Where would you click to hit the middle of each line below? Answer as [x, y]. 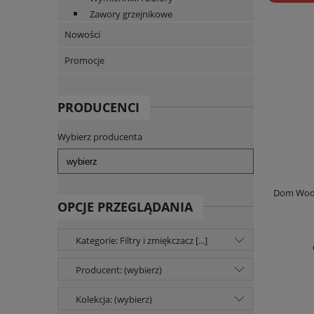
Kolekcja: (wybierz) [114, 300]
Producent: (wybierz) [119, 270]
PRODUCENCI [98, 108]
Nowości [82, 35]
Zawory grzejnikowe [131, 14]
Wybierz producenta [100, 137]
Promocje [84, 61]
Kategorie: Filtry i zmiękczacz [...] [142, 241]
